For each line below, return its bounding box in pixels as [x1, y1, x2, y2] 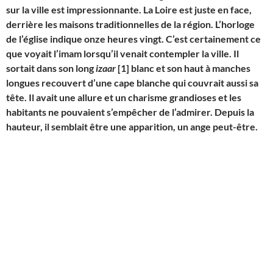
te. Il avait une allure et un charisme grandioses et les [15, 91, 241, 104]
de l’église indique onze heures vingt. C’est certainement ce [6, 33, 261, 45]
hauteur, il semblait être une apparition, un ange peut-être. [6, 121, 258, 133]
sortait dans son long [6, 62, 96, 74]
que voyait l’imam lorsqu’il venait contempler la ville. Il [6, 48, 239, 60]
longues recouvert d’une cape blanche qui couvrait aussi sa [6, 77, 258, 89]
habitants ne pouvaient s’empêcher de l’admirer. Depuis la [6, 106, 254, 118]
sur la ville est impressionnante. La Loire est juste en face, [6, 4, 252, 16]
